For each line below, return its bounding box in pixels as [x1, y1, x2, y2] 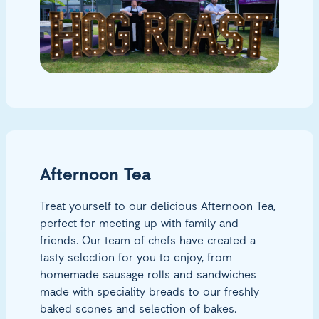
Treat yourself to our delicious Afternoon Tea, [40, 199, 276, 216]
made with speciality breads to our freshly [40, 285, 259, 301]
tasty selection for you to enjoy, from [40, 251, 232, 267]
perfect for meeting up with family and [40, 216, 239, 233]
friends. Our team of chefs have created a [40, 234, 256, 250]
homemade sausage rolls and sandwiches [40, 268, 256, 284]
